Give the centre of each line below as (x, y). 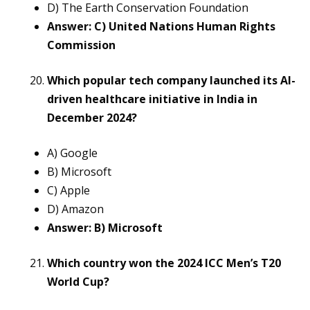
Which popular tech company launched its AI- (171, 81)
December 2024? (92, 118)
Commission (81, 45)
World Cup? (78, 282)
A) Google (72, 153)
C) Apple (69, 191)
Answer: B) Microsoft (105, 228)
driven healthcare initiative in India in (152, 99)
